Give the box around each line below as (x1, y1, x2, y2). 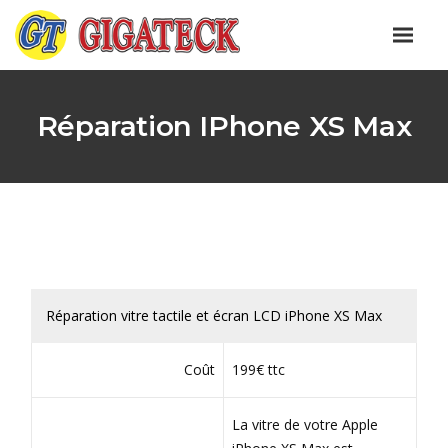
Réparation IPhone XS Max (36, 109, 412, 143)
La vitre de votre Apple (231, 415, 378, 434)
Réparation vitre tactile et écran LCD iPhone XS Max (46, 306, 382, 325)
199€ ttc (231, 360, 285, 379)
